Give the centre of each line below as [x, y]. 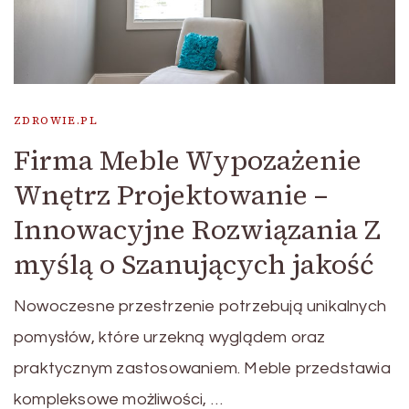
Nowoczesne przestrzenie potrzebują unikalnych [200, 306]
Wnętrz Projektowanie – [171, 194]
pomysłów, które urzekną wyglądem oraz [170, 337]
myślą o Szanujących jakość [194, 264]
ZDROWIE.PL [56, 120]
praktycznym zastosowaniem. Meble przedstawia [202, 368]
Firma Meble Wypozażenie [188, 160]
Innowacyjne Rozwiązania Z [197, 229]
